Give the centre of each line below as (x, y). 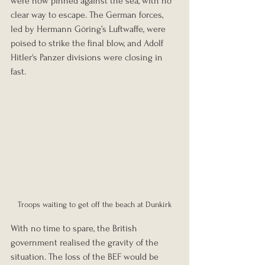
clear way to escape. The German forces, (88, 14)
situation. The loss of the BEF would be (86, 257)
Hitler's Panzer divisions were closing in (88, 57)
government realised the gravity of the (86, 243)
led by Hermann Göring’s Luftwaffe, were (89, 29)
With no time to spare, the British (75, 229)
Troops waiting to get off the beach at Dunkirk (95, 205)
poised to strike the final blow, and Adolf (88, 43)
